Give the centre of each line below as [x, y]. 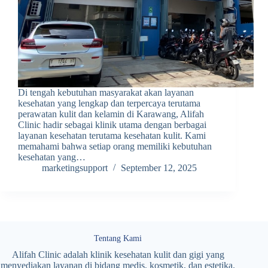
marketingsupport [75, 168]
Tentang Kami [118, 238]
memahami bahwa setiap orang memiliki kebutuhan [115, 147]
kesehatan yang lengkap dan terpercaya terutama [109, 103]
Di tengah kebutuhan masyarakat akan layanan [106, 93]
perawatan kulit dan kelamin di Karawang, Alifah [111, 114]
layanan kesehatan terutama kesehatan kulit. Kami [112, 136]
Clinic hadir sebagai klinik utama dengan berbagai [112, 125]
